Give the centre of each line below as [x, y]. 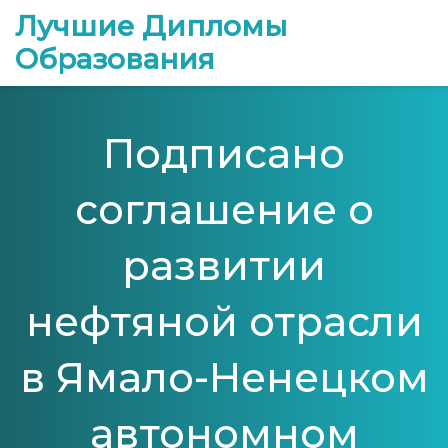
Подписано [224, 153]
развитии [224, 265]
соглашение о [224, 209]
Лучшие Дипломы [151, 26]
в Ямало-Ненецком [224, 377]
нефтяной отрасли [224, 321]
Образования [115, 59]
